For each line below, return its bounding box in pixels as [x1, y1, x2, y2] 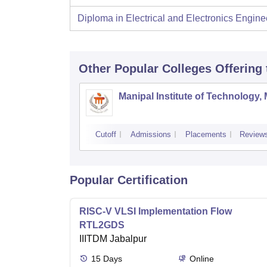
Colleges [162, 62, 212, 76]
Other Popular [79, 62, 159, 76]
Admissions [131, 130, 171, 139]
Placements [185, 130, 226, 139]
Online [189, 254, 214, 264]
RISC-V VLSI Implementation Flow [79, 206, 232, 217]
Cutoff [95, 130, 116, 139]
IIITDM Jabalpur [79, 234, 147, 244]
